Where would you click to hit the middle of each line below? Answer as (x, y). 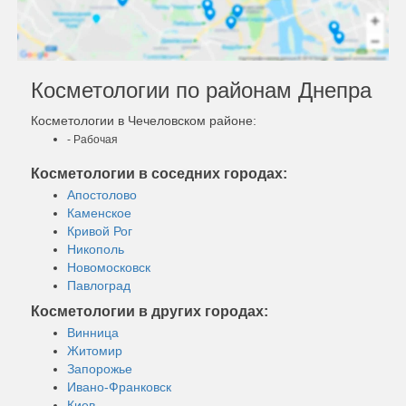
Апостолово (102, 194)
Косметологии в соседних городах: (159, 173)
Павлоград (99, 285)
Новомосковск (109, 267)
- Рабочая (92, 139)
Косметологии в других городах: (150, 311)
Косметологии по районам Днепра (201, 90)
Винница (93, 332)
